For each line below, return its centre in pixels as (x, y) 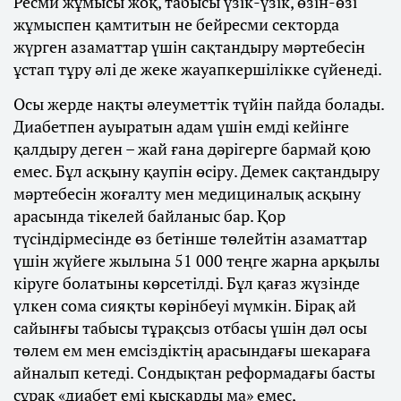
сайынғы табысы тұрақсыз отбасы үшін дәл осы (190, 328)
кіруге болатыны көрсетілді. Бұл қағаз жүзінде (187, 283)
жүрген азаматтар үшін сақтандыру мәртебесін (189, 47)
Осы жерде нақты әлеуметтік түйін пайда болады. (199, 104)
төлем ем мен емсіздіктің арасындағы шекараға (192, 350)
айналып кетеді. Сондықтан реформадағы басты (194, 373)
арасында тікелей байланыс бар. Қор (149, 216)
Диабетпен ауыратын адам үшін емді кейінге (181, 127)
